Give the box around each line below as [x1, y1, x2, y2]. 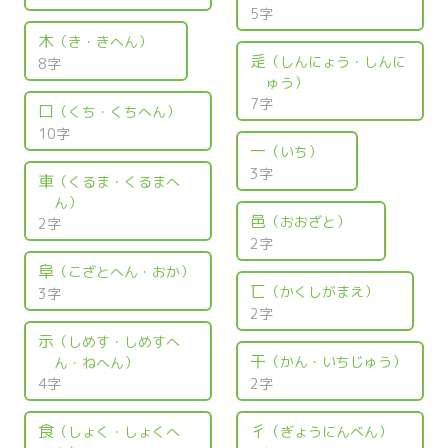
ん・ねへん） [53, 352, 138, 372]
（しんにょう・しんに [265, 51, 406, 71]
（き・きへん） [53, 31, 152, 51]
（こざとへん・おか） [53, 261, 194, 281]
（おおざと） [265, 211, 350, 231]
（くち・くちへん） [53, 101, 180, 121]
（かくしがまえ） [265, 281, 378, 301]
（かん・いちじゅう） [265, 351, 406, 371]
